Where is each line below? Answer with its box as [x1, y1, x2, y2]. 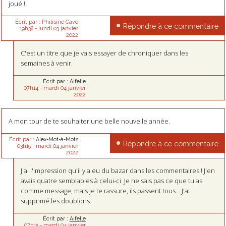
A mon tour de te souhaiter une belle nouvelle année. [8, 116, 170, 126]
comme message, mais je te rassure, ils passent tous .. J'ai [21, 186, 190, 195]
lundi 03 [38, 25, 59, 31]
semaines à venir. [21, 58, 73, 68]
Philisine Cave [41, 18, 78, 25]
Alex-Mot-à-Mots [35, 136, 78, 142]
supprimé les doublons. [21, 196, 92, 205]
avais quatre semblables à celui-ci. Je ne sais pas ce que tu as [21, 176, 203, 185]
